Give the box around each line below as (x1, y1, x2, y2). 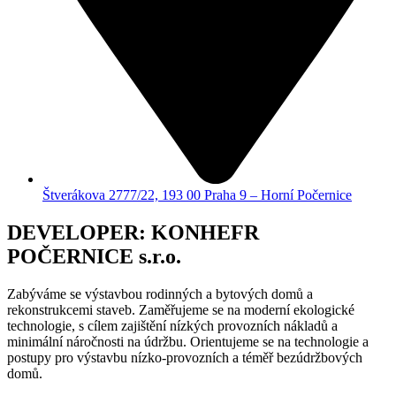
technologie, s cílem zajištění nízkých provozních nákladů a (7, 317, 338, 333)
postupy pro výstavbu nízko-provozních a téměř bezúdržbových (7, 349, 362, 365)
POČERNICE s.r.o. (7, 244, 181, 268)
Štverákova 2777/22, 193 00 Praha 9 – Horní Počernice (42, 187, 352, 202)
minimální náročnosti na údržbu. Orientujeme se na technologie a (7, 333, 369, 349)
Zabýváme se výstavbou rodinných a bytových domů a (7, 286, 313, 301)
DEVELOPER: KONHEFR (7, 220, 259, 244)
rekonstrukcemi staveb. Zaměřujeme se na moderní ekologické (7, 301, 354, 317)
